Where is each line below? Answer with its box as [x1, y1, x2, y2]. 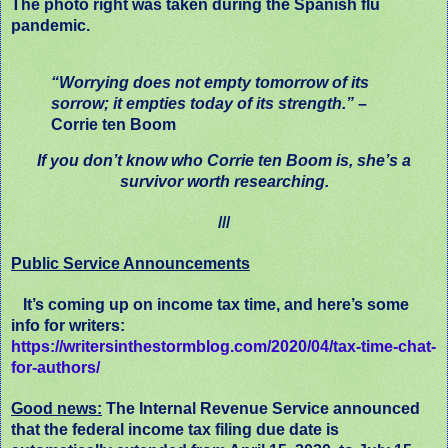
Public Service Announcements [11, 255, 250, 273]
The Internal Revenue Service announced [102, 400, 420, 418]
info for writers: [11, 317, 125, 335]
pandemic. [11, 16, 90, 34]
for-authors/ [11, 359, 100, 377]
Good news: [11, 400, 102, 418]
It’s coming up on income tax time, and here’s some [11, 296, 409, 314]
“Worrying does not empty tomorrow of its [51, 73, 369, 91]
